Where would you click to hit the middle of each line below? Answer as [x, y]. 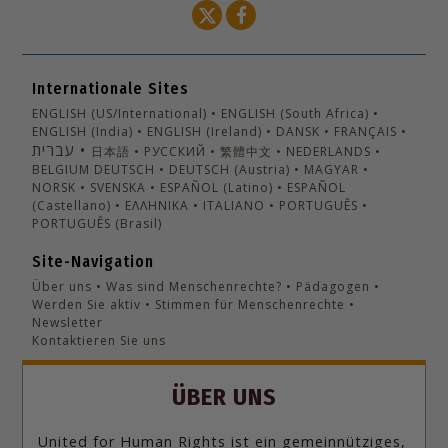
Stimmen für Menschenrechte [250, 305]
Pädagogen [333, 287]
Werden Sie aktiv [87, 305]
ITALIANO [234, 206]
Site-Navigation [93, 262]
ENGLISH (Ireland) [205, 132]
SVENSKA [118, 188]
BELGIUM [61, 170]
